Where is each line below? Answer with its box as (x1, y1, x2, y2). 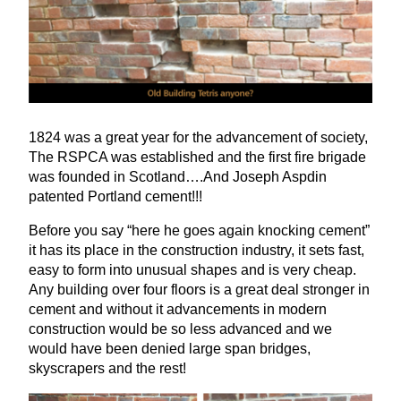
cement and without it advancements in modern (29, 301, 327, 317)
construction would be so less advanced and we (29, 320, 332, 337)
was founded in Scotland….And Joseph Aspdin (29, 168, 327, 184)
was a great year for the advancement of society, (61, 129, 368, 145)
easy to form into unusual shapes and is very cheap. (29, 261, 356, 277)
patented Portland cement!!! (29, 188, 202, 204)
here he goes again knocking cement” (132, 222, 370, 238)
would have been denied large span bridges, (29, 340, 311, 356)
